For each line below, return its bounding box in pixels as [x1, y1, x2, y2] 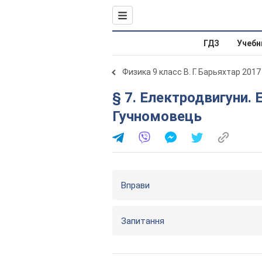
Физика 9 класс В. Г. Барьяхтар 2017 [122, 67, 261, 77]
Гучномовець [112, 108, 202, 125]
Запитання [121, 216, 164, 226]
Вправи [121, 180, 150, 191]
